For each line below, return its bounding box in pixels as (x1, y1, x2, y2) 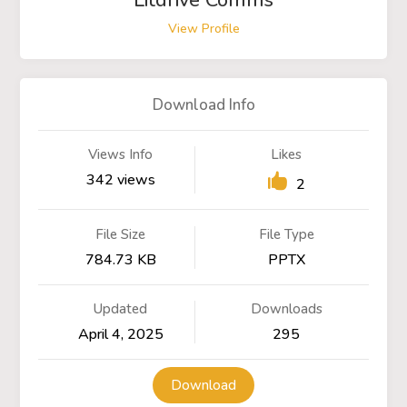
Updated (94, 300, 148, 319)
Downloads (250, 300, 323, 319)
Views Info (88, 145, 154, 164)
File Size (95, 224, 146, 243)
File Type (258, 224, 314, 243)
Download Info (152, 94, 255, 115)
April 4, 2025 (77, 324, 164, 345)
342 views (85, 170, 155, 191)
